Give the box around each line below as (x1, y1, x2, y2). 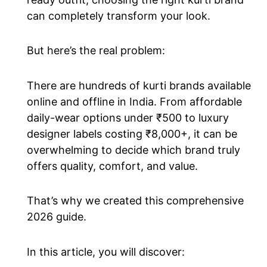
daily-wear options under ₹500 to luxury (27, 111, 229, 124)
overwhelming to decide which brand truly (27, 143, 240, 156)
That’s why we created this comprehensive (27, 194, 244, 207)
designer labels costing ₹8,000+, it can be (27, 127, 237, 140)
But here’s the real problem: (27, 44, 165, 57)
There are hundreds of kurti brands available (27, 79, 251, 92)
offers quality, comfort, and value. (27, 159, 198, 172)
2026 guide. (27, 210, 86, 223)
